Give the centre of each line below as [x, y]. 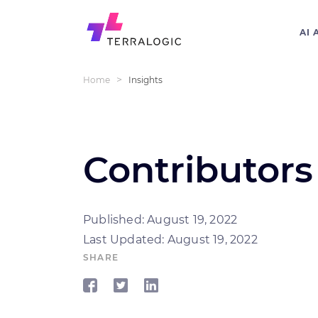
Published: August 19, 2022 [160, 220]
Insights [146, 80]
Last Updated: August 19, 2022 [170, 240]
